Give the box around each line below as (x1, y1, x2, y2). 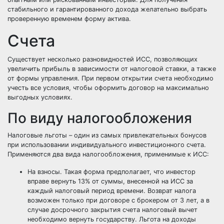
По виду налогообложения (7, 109, 192, 126)
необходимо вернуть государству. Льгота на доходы (27, 215, 196, 223)
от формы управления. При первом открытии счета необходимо (7, 74, 213, 82)
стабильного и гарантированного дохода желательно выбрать (7, 5, 207, 13)
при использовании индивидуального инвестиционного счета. (7, 141, 206, 148)
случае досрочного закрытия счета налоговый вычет (27, 206, 197, 213)
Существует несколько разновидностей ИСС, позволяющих (7, 55, 197, 63)
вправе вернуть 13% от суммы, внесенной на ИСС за (27, 177, 193, 185)
